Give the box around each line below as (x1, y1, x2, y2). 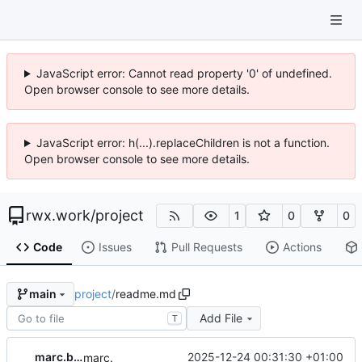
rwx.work (26, 207, 90, 224)
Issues (98, 240, 132, 255)
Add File (199, 310, 242, 325)
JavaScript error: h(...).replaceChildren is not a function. (36, 136, 330, 149)
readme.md (115, 286, 176, 301)
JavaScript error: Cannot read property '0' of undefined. (36, 66, 332, 80)
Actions (282, 240, 322, 255)
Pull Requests (170, 240, 242, 255)
